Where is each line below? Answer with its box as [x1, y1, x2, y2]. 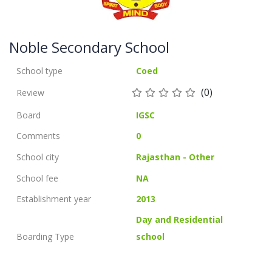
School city [16, 151, 59, 163]
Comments [16, 130, 60, 142]
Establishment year [16, 192, 91, 205]
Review [16, 86, 44, 98]
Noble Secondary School [9, 37, 169, 57]
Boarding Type [16, 231, 74, 243]
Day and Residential [136, 214, 223, 226]
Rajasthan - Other [136, 151, 215, 163]
